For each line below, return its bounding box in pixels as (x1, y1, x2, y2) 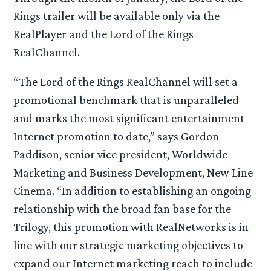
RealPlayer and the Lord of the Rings (13, 27, 194, 41)
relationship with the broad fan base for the (13, 201, 232, 215)
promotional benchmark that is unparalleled (13, 93, 240, 106)
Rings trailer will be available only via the (13, 8, 220, 22)
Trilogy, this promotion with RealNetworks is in (13, 220, 249, 233)
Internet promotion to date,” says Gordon (13, 129, 220, 143)
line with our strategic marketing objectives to (13, 238, 244, 252)
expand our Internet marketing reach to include (13, 256, 253, 270)
